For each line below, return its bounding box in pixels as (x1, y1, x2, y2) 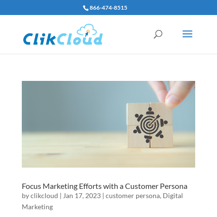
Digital (162, 191, 183, 200)
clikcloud (30, 191, 58, 200)
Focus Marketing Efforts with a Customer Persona (21, 181, 187, 191)
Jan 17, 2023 (62, 191, 101, 200)
